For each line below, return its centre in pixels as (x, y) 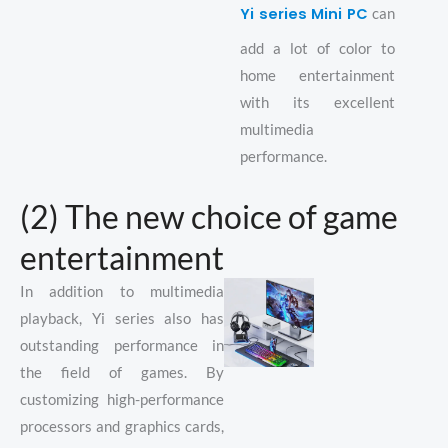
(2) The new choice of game (209, 216)
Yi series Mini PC (304, 14)
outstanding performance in (122, 345)
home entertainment (318, 76)
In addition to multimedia (122, 291)
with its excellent (318, 103)
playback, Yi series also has (122, 318)
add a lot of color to (318, 49)
